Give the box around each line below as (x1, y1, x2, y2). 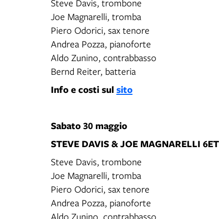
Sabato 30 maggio (51, 119, 127, 132)
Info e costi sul (51, 83, 116, 96)
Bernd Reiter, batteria (51, 65, 136, 77)
